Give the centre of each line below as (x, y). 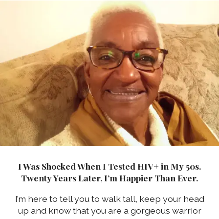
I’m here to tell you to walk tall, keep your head (109, 198)
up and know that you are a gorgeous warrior (109, 210)
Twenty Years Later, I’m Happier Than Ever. (109, 178)
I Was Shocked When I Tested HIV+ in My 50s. (109, 166)
